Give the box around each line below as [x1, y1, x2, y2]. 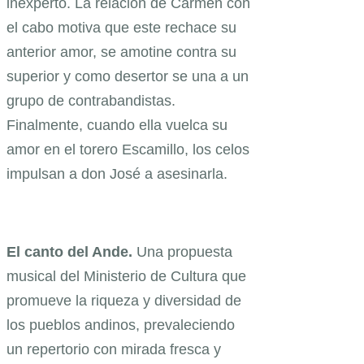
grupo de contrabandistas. [6, 93, 175, 110]
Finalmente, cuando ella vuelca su [6, 117, 227, 134]
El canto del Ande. [6, 244, 132, 261]
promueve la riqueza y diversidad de [6, 292, 241, 310]
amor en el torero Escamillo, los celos [6, 141, 249, 158]
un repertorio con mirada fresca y [6, 341, 221, 358]
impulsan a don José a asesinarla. [6, 166, 227, 183]
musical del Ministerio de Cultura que [6, 268, 246, 285]
